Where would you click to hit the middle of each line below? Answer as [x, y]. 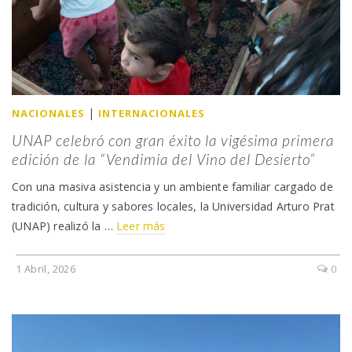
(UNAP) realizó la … [64, 226]
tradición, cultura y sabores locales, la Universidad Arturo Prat [173, 207]
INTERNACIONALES [151, 114]
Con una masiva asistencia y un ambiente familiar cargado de [172, 187]
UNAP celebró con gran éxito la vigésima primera [173, 141]
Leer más [141, 226]
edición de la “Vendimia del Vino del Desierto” [163, 159]
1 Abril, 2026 [46, 269]
